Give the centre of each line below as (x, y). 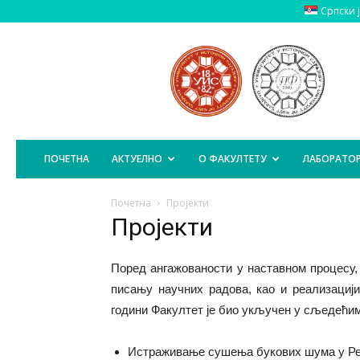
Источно (176, 86)
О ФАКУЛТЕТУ (233, 159)
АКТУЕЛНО (137, 159)
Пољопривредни (197, 53)
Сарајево (177, 103)
